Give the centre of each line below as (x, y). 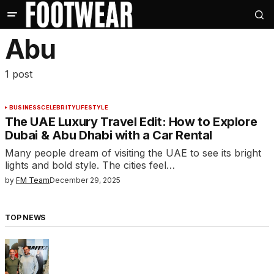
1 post (19, 74)
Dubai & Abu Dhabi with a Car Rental (109, 135)
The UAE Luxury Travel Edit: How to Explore (131, 122)
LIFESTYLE (92, 108)
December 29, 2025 (85, 180)
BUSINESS (25, 108)
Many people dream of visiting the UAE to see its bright (133, 153)
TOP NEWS (25, 218)
